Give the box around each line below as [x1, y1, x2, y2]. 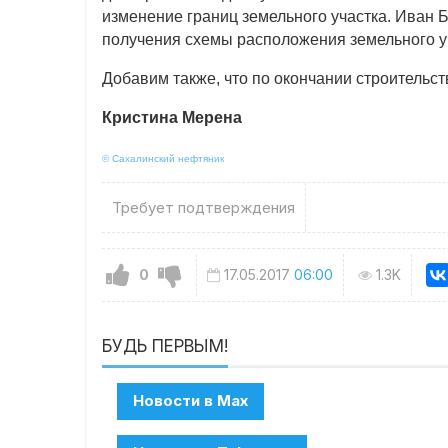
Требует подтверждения [112, 198, 296, 218]
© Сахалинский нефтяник [102, 153, 225, 165]
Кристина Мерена [102, 109, 243, 127]
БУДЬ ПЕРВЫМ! [102, 335, 229, 356]
